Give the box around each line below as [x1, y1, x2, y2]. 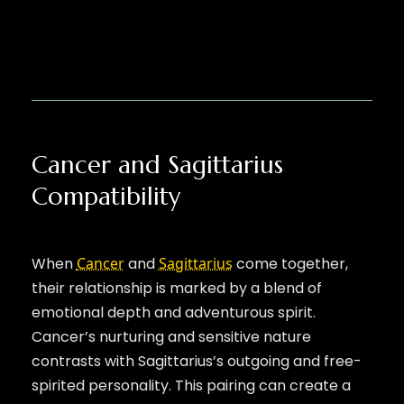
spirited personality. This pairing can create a [31, 374, 351, 396]
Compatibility [31, 180, 180, 212]
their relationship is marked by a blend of [31, 277, 322, 298]
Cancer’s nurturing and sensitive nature [31, 326, 311, 347]
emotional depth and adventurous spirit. [31, 301, 316, 323]
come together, [232, 252, 348, 274]
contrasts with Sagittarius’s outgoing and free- [31, 350, 362, 372]
